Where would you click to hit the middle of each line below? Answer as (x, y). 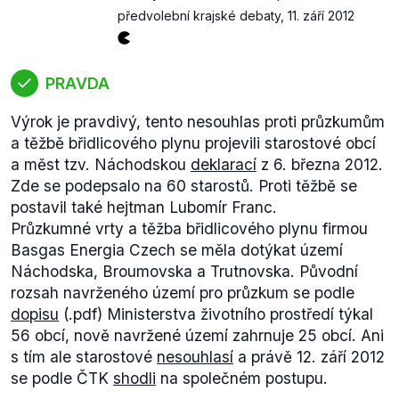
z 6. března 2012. (320, 164)
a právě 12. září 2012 (309, 357)
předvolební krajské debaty (199, 16)
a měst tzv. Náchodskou (101, 164)
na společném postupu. (242, 378)
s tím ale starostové (84, 357)
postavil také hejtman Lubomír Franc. (144, 207)
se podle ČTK (62, 378)
